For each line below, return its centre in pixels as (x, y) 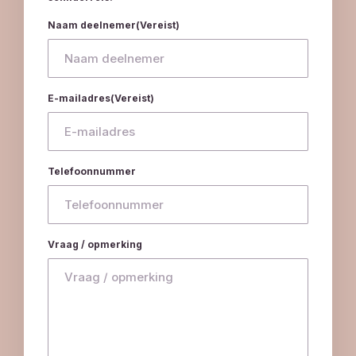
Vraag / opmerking (95, 244)
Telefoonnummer (92, 171)
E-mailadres (79, 98)
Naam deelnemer (92, 25)
